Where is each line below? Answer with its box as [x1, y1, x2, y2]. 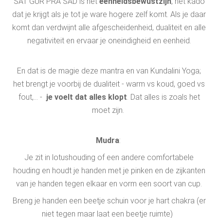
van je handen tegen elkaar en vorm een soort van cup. [16, 179, 202, 188]
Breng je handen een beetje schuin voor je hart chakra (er [12, 196, 206, 205]
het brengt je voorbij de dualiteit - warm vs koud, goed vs [13, 79, 205, 89]
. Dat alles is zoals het [127, 92, 200, 102]
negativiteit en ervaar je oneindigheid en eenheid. [27, 36, 191, 45]
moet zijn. [92, 106, 126, 115]
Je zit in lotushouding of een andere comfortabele [24, 153, 194, 162]
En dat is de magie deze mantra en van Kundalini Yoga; [17, 66, 201, 75]
